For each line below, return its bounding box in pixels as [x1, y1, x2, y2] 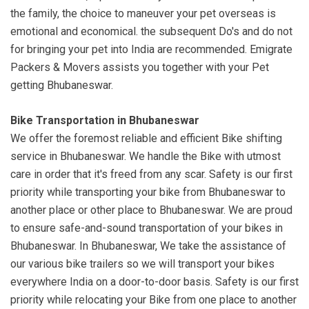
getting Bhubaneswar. [10, 79, 113, 92]
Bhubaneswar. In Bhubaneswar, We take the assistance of [10, 239, 286, 253]
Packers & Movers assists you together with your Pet [10, 61, 269, 74]
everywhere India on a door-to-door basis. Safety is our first [10, 275, 299, 289]
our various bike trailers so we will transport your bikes [10, 257, 275, 271]
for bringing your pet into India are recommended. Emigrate [10, 43, 292, 57]
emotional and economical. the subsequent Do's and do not [10, 25, 292, 39]
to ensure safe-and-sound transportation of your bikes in [10, 221, 283, 235]
